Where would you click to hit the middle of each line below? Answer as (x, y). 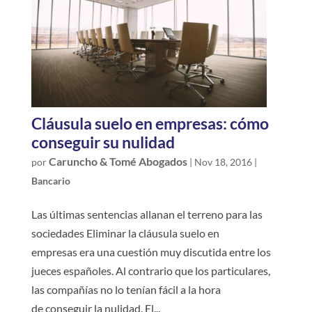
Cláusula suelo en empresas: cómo (150, 123)
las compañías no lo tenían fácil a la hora (126, 289)
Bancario (50, 180)
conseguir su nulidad (103, 142)
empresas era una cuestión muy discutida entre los (151, 251)
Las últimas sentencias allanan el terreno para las (147, 214)
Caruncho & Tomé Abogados (118, 161)
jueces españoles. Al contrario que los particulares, (150, 270)
